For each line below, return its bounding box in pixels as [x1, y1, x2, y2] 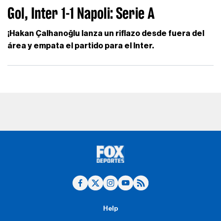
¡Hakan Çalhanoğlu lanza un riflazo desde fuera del [7, 29, 205, 37]
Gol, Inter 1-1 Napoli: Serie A [7, 4, 155, 22]
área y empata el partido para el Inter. [7, 41, 154, 50]
